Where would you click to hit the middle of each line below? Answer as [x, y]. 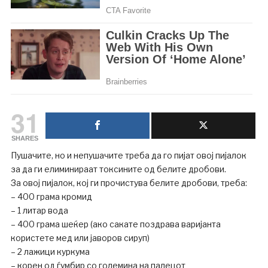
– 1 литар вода [39, 210]
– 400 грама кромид [51, 196]
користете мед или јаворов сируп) [80, 237]
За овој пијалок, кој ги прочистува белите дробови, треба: [129, 182]
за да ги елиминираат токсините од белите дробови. [118, 169]
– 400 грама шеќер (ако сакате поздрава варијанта [115, 224]
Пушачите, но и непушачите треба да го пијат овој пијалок [128, 155]
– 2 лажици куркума [50, 251]
